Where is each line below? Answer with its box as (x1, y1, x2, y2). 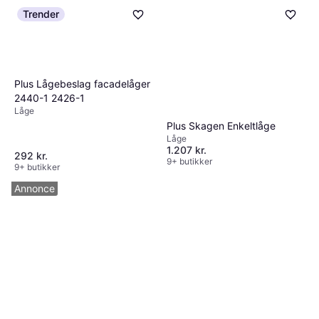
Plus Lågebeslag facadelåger (14, 77, 150, 90)
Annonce (14, 182, 55, 194)
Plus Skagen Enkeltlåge (167, 119, 276, 132)
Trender (23, 8, 59, 21)
